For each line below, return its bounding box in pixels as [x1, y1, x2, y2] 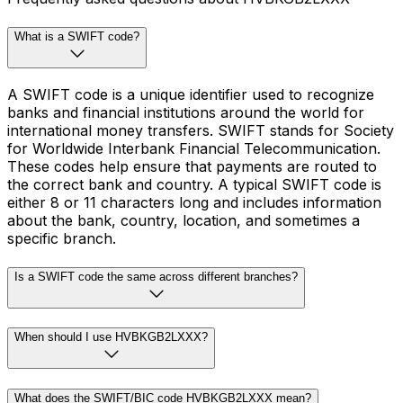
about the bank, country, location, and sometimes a [7, 210, 360, 229]
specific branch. [7, 228, 116, 247]
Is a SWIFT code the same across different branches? [14, 269, 298, 283]
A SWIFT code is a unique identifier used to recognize [7, 85, 374, 103]
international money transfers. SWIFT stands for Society [7, 121, 394, 139]
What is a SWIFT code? [14, 30, 139, 44]
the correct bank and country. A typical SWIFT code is [7, 175, 381, 193]
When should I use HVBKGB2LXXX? [14, 330, 208, 345]
